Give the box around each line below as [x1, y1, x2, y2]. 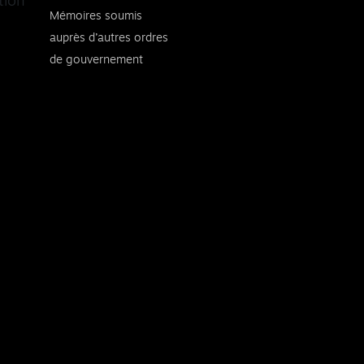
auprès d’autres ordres [50, 32, 168, 44]
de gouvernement [50, 54, 143, 66]
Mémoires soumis [50, 10, 142, 22]
